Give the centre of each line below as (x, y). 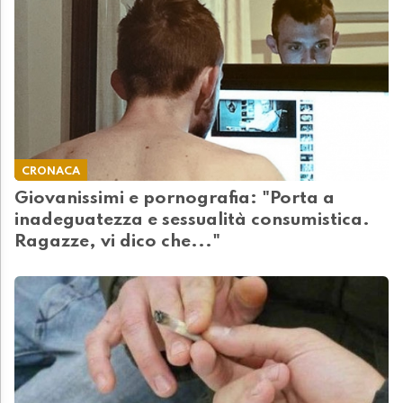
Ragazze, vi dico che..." (117, 242)
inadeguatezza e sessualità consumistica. (192, 221)
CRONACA (51, 172)
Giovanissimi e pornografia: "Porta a (175, 199)
